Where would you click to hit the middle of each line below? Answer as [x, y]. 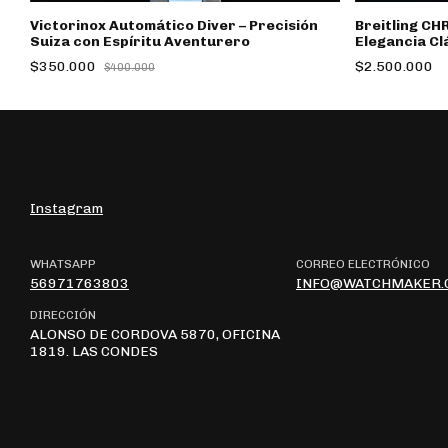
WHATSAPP [63, 263]
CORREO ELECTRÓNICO [363, 263]
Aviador [383, 57]
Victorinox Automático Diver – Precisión [174, 25]
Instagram [66, 208]
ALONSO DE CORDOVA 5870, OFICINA [155, 334]
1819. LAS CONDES [94, 351]
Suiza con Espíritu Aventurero [140, 41]
